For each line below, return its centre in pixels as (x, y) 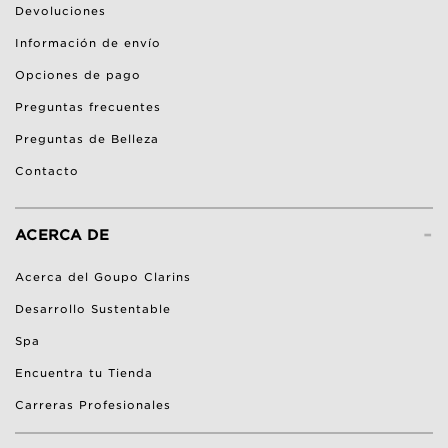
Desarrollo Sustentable (93, 309)
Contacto (47, 171)
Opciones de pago (78, 75)
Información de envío (88, 43)
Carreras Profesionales (93, 405)
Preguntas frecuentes (88, 107)
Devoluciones (60, 11)
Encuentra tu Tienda (84, 373)
